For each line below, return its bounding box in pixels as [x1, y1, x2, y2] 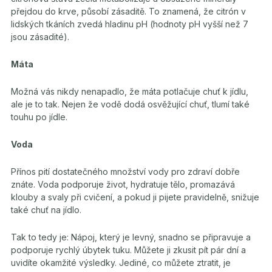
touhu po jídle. [11, 112, 67, 122]
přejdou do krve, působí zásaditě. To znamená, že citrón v [11, 6, 246, 16]
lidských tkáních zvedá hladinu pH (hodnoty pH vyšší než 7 [11, 19, 248, 29]
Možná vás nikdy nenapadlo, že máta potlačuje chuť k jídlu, [11, 86, 248, 97]
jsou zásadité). [11, 32, 69, 42]
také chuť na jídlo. [11, 205, 81, 215]
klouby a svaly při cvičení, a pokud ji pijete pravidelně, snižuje [11, 192, 259, 202]
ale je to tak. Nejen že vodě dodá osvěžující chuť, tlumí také [11, 99, 250, 109]
